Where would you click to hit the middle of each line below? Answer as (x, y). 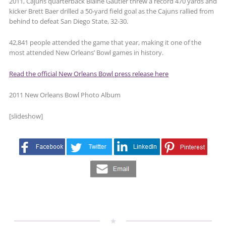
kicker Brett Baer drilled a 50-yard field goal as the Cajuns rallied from (111, 11)
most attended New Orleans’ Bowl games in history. (86, 52)
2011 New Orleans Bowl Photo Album (65, 95)
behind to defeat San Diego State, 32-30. (69, 21)
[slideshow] (26, 116)
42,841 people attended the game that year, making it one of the (105, 42)
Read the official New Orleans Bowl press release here (89, 74)
